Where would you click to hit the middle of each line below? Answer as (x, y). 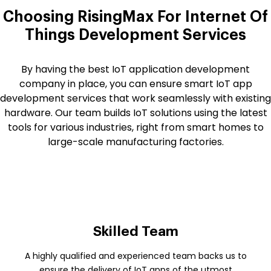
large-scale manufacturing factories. (135, 142)
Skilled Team (135, 231)
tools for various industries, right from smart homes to (135, 127)
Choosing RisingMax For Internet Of (135, 16)
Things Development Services (135, 34)
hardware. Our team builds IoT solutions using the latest (135, 113)
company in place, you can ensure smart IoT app (135, 83)
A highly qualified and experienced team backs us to (135, 256)
